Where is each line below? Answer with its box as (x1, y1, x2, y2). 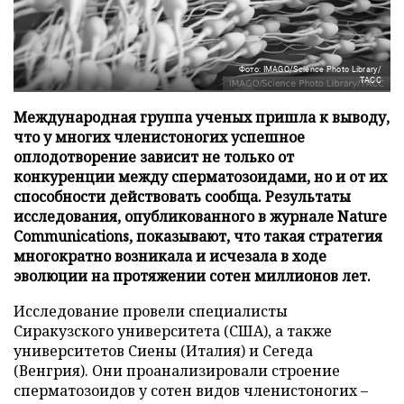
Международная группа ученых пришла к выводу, (14, 106, 390, 127)
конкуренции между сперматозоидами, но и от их (14, 166, 387, 187)
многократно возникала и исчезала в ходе (14, 245, 326, 266)
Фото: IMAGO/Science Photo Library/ (238, 64, 381, 74)
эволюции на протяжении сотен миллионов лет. (14, 265, 371, 286)
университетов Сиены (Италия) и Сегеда (14, 340, 313, 361)
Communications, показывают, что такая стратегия (14, 225, 382, 246)
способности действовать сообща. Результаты (14, 186, 351, 207)
